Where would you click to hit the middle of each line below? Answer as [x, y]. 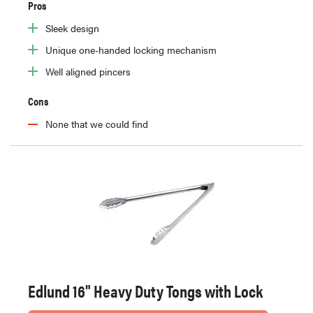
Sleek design [72, 28]
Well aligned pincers [88, 72]
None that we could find [97, 124]
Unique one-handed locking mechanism [131, 50]
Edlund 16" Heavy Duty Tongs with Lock [145, 291]
